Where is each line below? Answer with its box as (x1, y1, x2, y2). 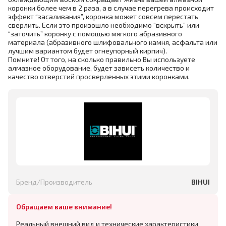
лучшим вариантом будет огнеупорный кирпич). (8, 46, 167, 55)
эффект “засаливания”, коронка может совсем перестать (8, 12, 198, 21)
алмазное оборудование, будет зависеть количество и (8, 64, 190, 72)
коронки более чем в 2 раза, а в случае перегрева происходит (8, 4, 214, 12)
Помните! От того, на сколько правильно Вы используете (8, 55, 195, 64)
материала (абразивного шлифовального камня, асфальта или (8, 38, 217, 46)
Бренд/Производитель (16, 178, 92, 186)
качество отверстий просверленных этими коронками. (8, 72, 190, 81)
